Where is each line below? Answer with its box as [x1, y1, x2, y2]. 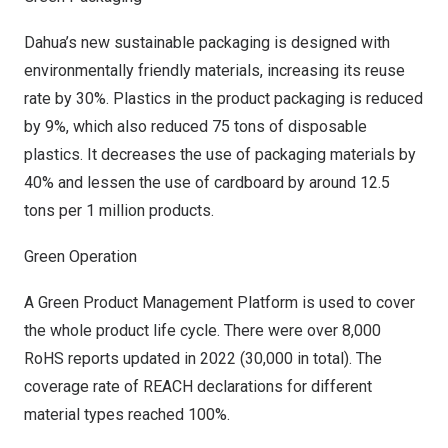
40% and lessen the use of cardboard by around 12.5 [24, 173, 390, 192]
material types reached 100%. [24, 405, 230, 424]
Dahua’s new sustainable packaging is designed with [24, 33, 390, 52]
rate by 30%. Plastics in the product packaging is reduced [24, 89, 423, 108]
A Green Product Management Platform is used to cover [24, 293, 415, 312]
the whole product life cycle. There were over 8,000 [24, 321, 381, 340]
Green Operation [24, 247, 137, 266]
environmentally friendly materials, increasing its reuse [24, 61, 405, 80]
